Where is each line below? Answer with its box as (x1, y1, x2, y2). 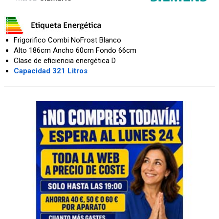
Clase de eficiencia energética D (14, 56, 116, 66)
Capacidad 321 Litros (14, 66, 88, 76)
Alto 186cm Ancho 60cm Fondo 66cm (14, 46, 136, 55)
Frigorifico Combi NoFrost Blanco (14, 36, 121, 45)
